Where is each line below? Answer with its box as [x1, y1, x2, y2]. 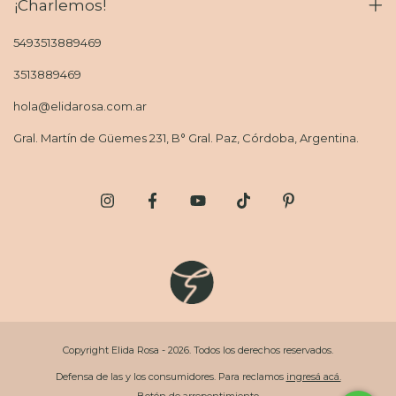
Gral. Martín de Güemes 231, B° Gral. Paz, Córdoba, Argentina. [13, 131, 359, 146]
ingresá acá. [286, 369, 341, 383]
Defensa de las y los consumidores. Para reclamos [55, 369, 284, 383]
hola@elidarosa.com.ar [13, 99, 147, 114]
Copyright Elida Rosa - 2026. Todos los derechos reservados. [63, 343, 333, 356]
